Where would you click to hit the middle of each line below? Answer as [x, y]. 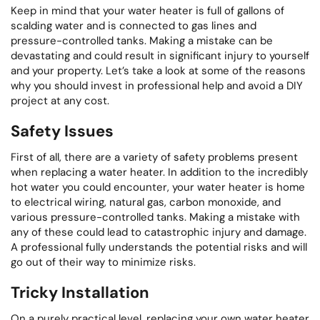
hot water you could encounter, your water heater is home [158, 187]
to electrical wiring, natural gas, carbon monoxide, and [146, 202]
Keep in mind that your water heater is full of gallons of [147, 10]
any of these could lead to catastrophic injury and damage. [159, 232]
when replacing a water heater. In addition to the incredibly [159, 172]
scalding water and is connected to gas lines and [134, 25]
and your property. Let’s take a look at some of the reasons [158, 70]
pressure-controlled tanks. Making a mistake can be [142, 40]
